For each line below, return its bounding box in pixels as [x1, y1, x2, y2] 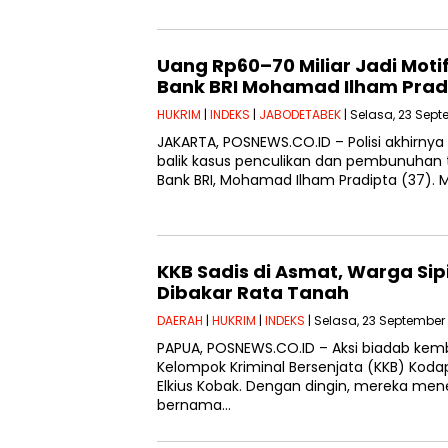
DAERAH [157, 312, 203, 330]
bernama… [157, 395, 231, 416]
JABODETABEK [259, 106, 341, 124]
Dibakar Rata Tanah [157, 280, 349, 306]
